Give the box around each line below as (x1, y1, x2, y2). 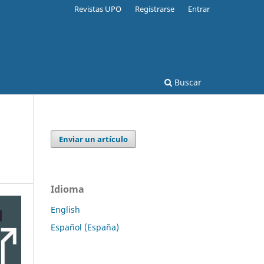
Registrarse (135, 3, 175, 14)
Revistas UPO (74, 3, 122, 14)
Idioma (51, 182, 84, 196)
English (51, 203, 80, 215)
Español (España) (51, 221, 119, 233)
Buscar (172, 76, 202, 88)
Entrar (188, 3, 210, 14)
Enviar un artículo (59, 133, 128, 144)
